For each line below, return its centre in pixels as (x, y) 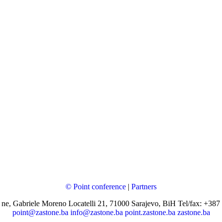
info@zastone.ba (96, 213)
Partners (144, 187)
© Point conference (96, 187)
